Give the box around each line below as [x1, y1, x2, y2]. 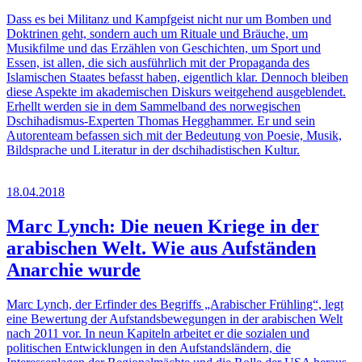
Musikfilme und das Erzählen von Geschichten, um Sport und [6, 40, 321, 55]
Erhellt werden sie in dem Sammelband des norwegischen [6, 99, 301, 113]
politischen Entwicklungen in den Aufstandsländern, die [6, 340, 291, 355]
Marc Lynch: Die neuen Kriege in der [6, 215, 319, 237]
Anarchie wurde [6, 259, 141, 280]
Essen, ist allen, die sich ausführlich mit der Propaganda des [6, 55, 309, 69]
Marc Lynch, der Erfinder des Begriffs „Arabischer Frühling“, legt [6, 297, 343, 311]
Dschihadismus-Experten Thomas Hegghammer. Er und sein [6, 113, 315, 128]
